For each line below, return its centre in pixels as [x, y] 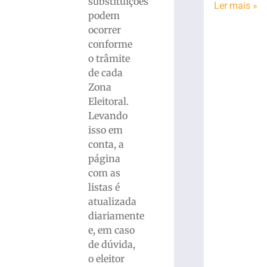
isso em [105, 130]
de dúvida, [111, 244]
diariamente [116, 215]
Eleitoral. [108, 101]
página [104, 158]
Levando [108, 115]
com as [104, 173]
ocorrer [104, 30]
